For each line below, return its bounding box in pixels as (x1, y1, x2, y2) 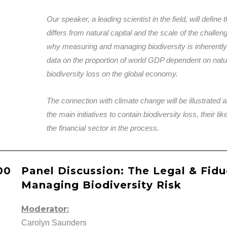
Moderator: (21, 204, 69, 214)
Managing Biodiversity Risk (21, 179, 181, 192)
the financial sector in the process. (46, 124, 161, 133)
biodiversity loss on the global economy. (46, 69, 180, 78)
